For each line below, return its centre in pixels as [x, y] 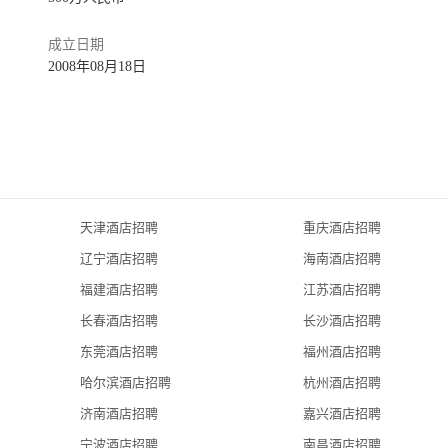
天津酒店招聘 [119, 227]
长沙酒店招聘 [342, 320]
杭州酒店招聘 [342, 382]
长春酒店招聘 [119, 320]
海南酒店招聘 [342, 258]
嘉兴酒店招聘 [342, 413]
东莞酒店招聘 [119, 351]
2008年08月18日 [97, 66]
